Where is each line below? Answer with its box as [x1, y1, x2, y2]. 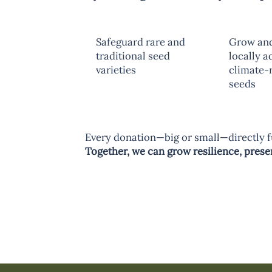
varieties [96, 63, 137, 76]
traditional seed [96, 49, 171, 63]
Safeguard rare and [96, 35, 186, 49]
